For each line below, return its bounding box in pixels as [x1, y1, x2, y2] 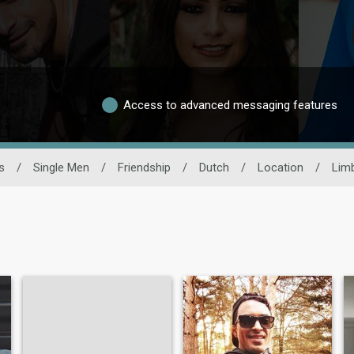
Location [258, 160, 303, 175]
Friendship [118, 160, 171, 175]
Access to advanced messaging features [123, 97, 337, 112]
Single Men [33, 160, 89, 175]
